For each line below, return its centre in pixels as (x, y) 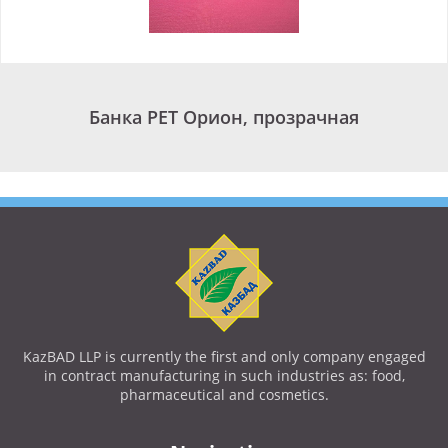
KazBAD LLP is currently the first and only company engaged (224, 356)
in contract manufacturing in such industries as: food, (224, 375)
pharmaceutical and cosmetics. (224, 394)
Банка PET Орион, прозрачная (224, 117)
